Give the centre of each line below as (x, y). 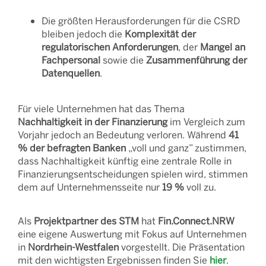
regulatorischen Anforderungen (110, 47)
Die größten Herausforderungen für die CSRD (141, 20)
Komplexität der (160, 34)
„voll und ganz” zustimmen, (186, 148)
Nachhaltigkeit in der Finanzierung (93, 121)
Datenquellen (71, 73)
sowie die (123, 60)
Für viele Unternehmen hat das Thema (101, 108)
